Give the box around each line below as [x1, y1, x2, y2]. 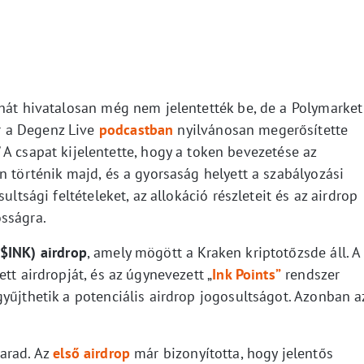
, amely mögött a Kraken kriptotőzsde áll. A [86, 242, 361, 262]
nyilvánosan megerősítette [173, 119, 349, 139]
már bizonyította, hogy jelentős [130, 343, 333, 362]
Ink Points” [212, 264, 281, 284]
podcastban [98, 119, 174, 139]
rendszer [280, 264, 340, 284]
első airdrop [53, 343, 131, 362]
